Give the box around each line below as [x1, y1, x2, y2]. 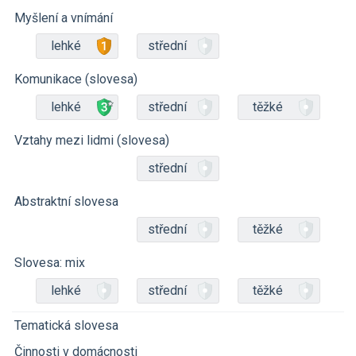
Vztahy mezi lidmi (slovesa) [14, 133, 169, 148]
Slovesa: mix [14, 255, 85, 270]
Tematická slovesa [14, 318, 118, 333]
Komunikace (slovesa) [14, 72, 137, 87]
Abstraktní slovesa [14, 194, 118, 209]
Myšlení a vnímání [14, 10, 113, 25]
